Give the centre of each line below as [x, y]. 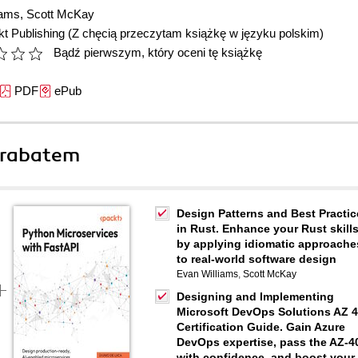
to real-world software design [257, 259]
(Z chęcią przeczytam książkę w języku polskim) [196, 33]
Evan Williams [207, 274]
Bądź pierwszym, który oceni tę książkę [158, 52]
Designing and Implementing [255, 296]
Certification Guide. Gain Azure [261, 327]
